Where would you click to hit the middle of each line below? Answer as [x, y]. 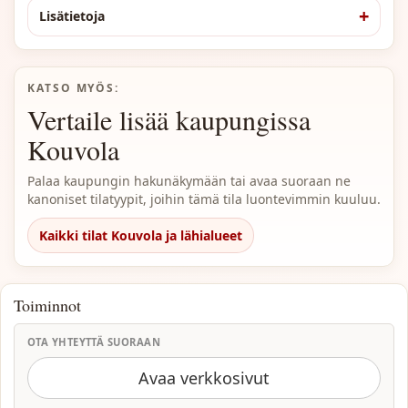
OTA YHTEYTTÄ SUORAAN [94, 342]
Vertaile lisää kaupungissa [169, 119]
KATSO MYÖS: [74, 88]
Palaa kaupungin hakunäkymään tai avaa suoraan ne [189, 181]
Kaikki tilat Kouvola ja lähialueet [141, 235]
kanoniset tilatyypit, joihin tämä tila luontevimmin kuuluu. [204, 199]
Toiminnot [47, 305]
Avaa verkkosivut [204, 378]
